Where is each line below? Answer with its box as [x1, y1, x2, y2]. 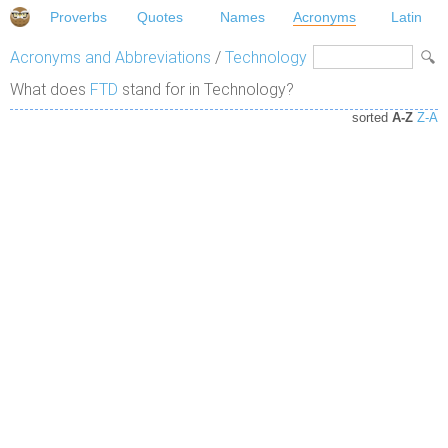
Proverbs [49, 9, 107, 25]
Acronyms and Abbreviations [10, 48, 211, 68]
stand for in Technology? [118, 80, 294, 100]
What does [10, 80, 90, 100]
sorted [352, 110, 392, 126]
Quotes [137, 9, 184, 25]
